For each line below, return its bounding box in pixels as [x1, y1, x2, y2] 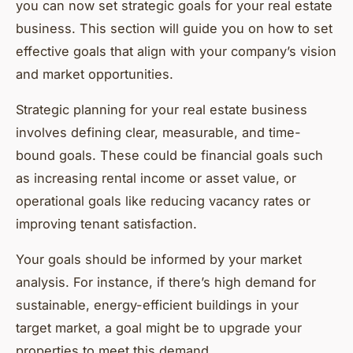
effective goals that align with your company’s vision [16, 43, 336, 59]
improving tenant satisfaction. [16, 215, 197, 232]
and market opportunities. [16, 65, 173, 82]
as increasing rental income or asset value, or [16, 169, 296, 186]
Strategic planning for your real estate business [16, 101, 307, 117]
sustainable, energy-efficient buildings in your [16, 296, 299, 313]
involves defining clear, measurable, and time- [16, 124, 301, 140]
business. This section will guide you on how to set [16, 20, 333, 36]
